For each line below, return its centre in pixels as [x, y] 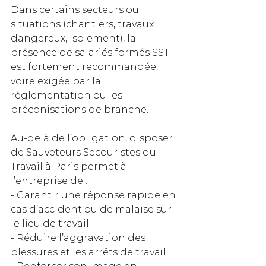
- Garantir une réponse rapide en [94, 195]
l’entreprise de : [49, 181]
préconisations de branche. [80, 110]
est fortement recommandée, [85, 67]
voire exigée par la [57, 81]
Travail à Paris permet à [70, 167]
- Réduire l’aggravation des [79, 238]
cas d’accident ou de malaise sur [92, 210]
